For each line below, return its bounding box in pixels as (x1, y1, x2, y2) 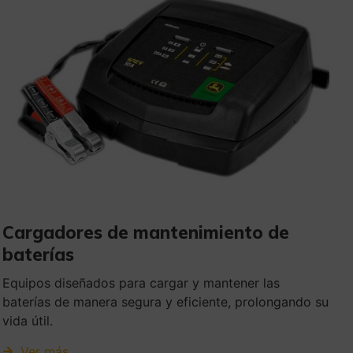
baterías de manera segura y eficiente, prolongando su (2, 294, 329, 310)
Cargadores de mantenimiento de (2, 221, 290, 244)
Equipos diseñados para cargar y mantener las (2, 275, 281, 292)
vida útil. (2, 313, 54, 329)
